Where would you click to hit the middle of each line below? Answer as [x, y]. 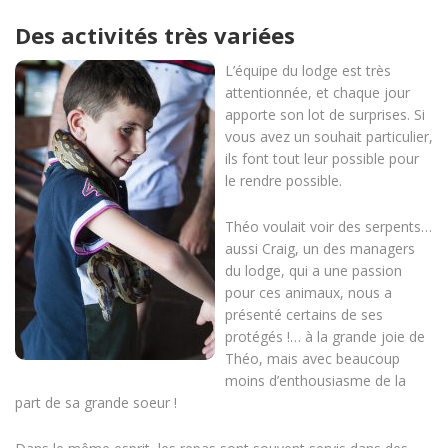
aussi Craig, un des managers [320, 248]
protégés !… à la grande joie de [325, 336]
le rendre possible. [283, 180]
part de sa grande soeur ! [96, 402]
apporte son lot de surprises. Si [325, 114]
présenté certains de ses [304, 314]
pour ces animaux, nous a [308, 292]
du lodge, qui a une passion [313, 270]
